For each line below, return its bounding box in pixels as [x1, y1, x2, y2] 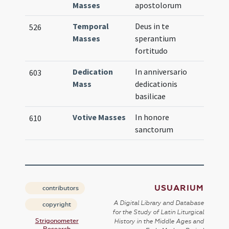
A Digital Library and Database [113, 199, 204, 207]
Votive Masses [73, 112, 126, 122]
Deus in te [135, 21, 170, 31]
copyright [41, 201, 72, 208]
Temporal [73, 21, 109, 31]
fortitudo [135, 45, 168, 56]
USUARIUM [154, 183, 204, 193]
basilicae [135, 91, 166, 101]
